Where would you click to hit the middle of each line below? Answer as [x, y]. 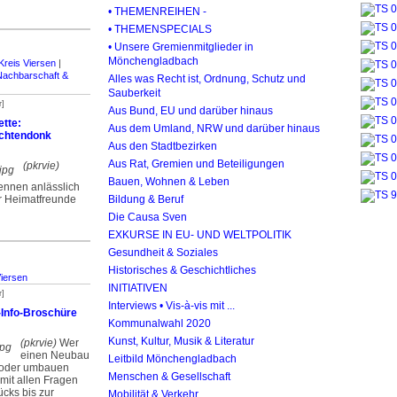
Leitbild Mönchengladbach [172, 358]
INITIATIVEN [138, 288]
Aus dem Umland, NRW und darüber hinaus [214, 128]
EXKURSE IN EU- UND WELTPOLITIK [200, 234]
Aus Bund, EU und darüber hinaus [191, 110]
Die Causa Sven [148, 217]
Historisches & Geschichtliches [182, 270]
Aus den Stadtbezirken [163, 146]
